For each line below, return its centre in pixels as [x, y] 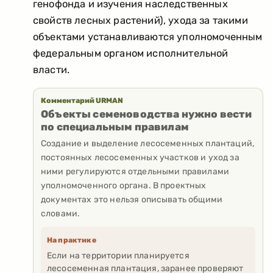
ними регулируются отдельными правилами [135, 171]
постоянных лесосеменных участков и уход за [140, 157]
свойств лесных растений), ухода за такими [140, 20]
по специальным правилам [115, 126]
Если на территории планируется [118, 256]
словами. [61, 213]
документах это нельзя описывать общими [132, 199]
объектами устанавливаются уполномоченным [148, 37]
